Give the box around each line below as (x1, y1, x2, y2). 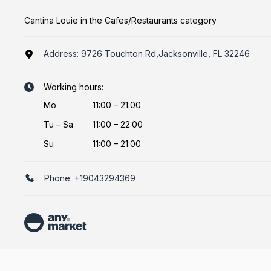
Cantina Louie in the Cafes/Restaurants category (24, 15, 217, 25)
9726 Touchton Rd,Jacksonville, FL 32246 (81, 48, 250, 59)
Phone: (44, 173, 74, 183)
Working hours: (44, 82, 103, 92)
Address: (44, 48, 81, 59)
